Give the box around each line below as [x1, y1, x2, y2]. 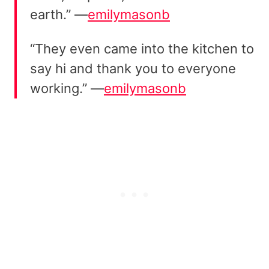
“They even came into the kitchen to [30, 41, 254, 57]
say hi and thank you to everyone [30, 61, 236, 77]
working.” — [30, 80, 104, 97]
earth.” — [30, 7, 88, 23]
